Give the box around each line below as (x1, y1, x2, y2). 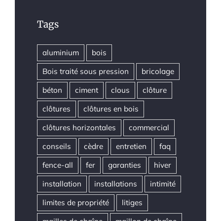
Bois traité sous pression (42, 67, 129, 76)
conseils (42, 142, 71, 151)
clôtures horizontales (42, 123, 116, 133)
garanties (108, 160, 141, 170)
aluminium (42, 48, 79, 58)
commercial (129, 123, 169, 133)
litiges (122, 198, 143, 208)
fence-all (42, 160, 73, 170)
